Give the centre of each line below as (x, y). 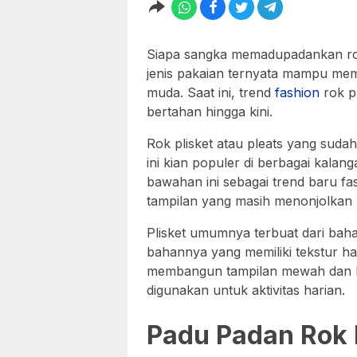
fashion (297, 92)
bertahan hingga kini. (210, 112)
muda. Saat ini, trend (211, 92)
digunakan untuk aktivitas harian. (246, 290)
